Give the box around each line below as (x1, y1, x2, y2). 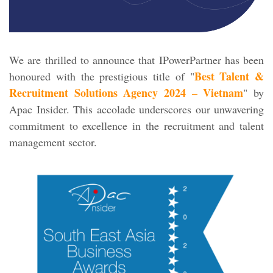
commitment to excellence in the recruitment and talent (9, 118, 264, 133)
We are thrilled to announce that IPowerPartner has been (9, 52, 264, 67)
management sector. (9, 134, 97, 149)
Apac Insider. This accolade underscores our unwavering (9, 101, 264, 116)
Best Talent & (194, 68, 264, 84)
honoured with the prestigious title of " (9, 68, 194, 83)
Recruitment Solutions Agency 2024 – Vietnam (9, 84, 244, 101)
